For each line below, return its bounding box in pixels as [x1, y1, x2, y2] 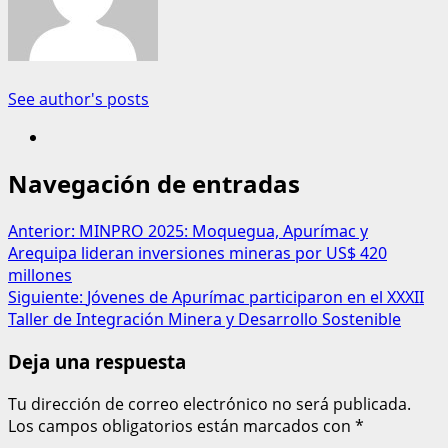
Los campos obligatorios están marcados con [8, 414, 355, 437]
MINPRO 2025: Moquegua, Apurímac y [79, 220, 368, 243]
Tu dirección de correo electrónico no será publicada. [8, 392, 411, 415]
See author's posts [8, 87, 149, 110]
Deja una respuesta [8, 349, 186, 375]
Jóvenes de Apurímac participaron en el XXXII [87, 286, 424, 309]
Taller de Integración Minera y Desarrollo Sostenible [8, 308, 401, 331]
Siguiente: [8, 286, 87, 309]
